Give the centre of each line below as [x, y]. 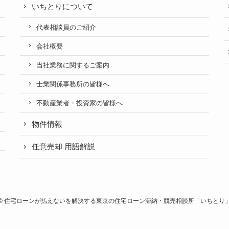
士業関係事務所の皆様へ [73, 84]
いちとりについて [62, 6]
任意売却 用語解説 [63, 147]
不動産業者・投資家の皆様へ [79, 103]
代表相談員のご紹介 [66, 27]
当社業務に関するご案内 [73, 65]
